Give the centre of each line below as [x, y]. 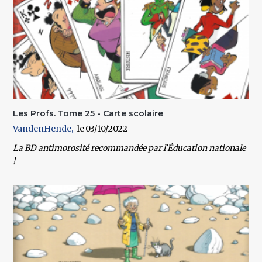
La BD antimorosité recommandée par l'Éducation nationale [130, 148]
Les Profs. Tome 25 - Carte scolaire [88, 113]
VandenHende [42, 128]
